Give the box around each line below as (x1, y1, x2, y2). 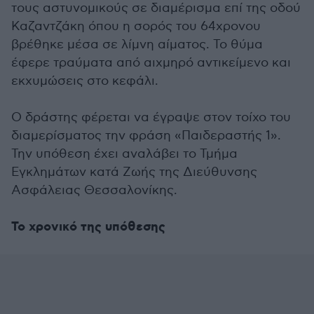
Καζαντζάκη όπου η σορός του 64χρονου (11, 19, 261, 34)
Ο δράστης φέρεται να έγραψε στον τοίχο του (11, 110, 291, 125)
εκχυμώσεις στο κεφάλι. (11, 74, 158, 88)
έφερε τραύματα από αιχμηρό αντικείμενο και (11, 55, 291, 70)
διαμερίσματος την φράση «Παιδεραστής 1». (11, 128, 281, 143)
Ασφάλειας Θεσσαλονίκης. (11, 183, 177, 198)
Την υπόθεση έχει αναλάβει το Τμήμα (11, 146, 238, 161)
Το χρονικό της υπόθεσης (11, 219, 165, 235)
